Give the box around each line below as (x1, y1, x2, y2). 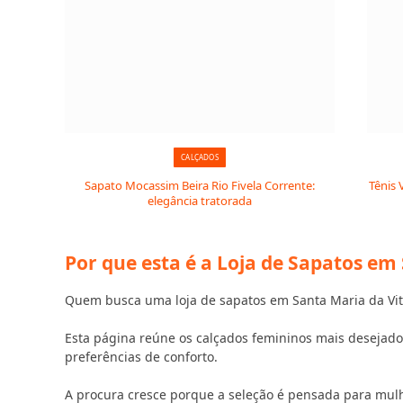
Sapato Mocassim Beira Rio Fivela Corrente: (85, 177, 315, 193)
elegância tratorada (148, 193, 252, 209)
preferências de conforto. (65, 348, 218, 365)
